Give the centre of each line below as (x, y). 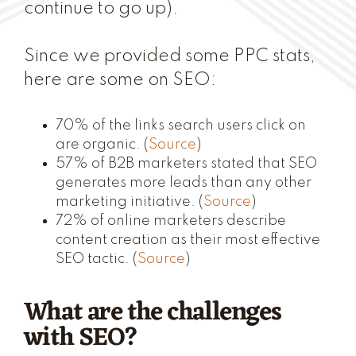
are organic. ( (102, 145)
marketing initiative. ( (130, 202)
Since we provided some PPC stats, (170, 56)
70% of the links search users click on (181, 126)
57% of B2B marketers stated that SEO (186, 164)
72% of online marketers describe (171, 221)
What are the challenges (153, 313)
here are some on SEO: (120, 80)
